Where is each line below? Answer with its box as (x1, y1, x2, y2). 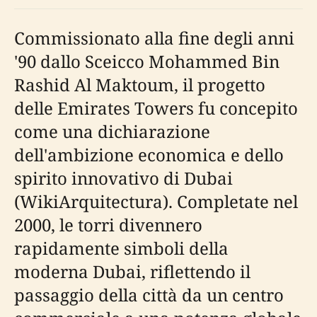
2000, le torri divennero (14, 212, 202, 236)
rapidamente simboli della (14, 236, 229, 260)
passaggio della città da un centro (14, 282, 284, 306)
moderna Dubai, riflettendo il (14, 259, 250, 283)
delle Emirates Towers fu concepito (14, 96, 298, 120)
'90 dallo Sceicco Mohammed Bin (14, 49, 279, 73)
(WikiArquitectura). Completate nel (14, 189, 298, 213)
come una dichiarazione (14, 119, 210, 143)
